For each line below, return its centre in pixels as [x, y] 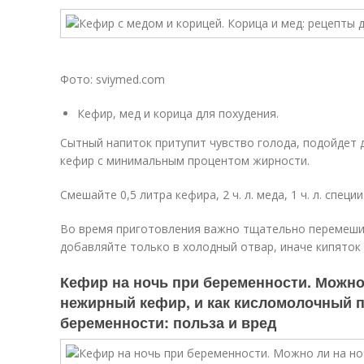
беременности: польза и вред [168, 323]
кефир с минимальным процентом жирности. [185, 160]
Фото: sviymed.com [113, 79]
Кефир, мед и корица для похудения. [178, 113]
